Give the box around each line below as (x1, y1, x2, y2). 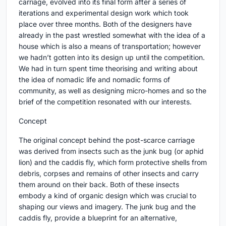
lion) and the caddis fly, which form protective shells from (19, 158, 207, 167)
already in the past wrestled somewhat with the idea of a (19, 31, 205, 40)
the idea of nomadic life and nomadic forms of (19, 75, 170, 84)
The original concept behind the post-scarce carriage (19, 136, 195, 145)
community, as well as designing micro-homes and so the (19, 86, 206, 95)
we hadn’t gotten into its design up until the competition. (19, 53, 205, 62)
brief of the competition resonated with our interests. (19, 97, 192, 106)
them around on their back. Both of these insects (19, 180, 179, 189)
